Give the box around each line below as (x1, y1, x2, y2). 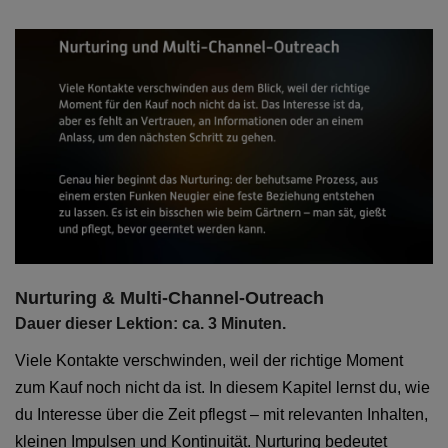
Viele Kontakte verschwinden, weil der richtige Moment (15, 351, 403, 369)
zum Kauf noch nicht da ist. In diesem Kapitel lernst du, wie (15, 378, 430, 396)
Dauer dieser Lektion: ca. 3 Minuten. (15, 314, 286, 332)
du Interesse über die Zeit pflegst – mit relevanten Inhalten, (15, 405, 428, 423)
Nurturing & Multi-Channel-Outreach (15, 287, 324, 308)
